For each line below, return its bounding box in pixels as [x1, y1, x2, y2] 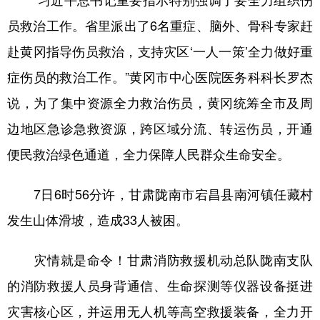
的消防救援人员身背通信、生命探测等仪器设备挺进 [7, 279, 313, 292]
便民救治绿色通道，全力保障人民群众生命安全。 [7, 148, 290, 161]
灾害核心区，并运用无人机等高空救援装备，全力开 [7, 305, 313, 318]
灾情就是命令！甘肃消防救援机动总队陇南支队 [7, 254, 313, 266]
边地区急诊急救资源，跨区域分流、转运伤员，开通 [7, 122, 313, 135]
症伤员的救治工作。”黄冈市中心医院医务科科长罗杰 [7, 71, 313, 84]
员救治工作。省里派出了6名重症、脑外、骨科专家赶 [7, 19, 313, 32]
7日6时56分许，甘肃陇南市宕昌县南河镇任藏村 [7, 188, 313, 201]
